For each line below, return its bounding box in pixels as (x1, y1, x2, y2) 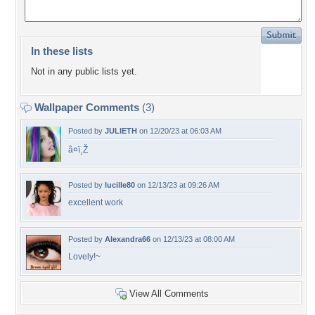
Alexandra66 (105, 235, 150, 243)
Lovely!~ (68, 252, 101, 262)
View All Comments (129, 288, 209, 299)
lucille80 (105, 181, 135, 189)
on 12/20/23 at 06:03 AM (137, 127, 221, 135)
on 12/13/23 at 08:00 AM (150, 235, 235, 243)
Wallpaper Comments (32, 101, 142, 113)
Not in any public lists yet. (31, 66, 137, 77)
